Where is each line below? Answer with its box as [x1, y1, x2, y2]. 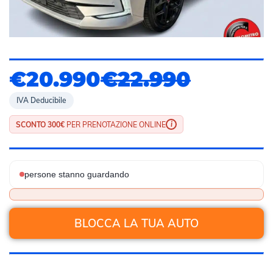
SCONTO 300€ [16, 119, 66, 129]
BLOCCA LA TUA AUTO [74, 216, 199, 230]
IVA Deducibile [16, 96, 66, 105]
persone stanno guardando [24, 169, 129, 179]
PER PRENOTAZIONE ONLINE [66, 119, 166, 129]
